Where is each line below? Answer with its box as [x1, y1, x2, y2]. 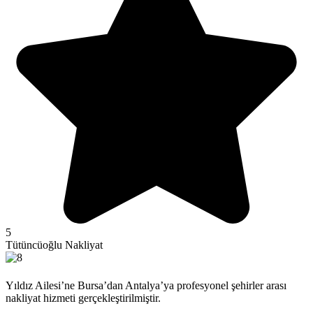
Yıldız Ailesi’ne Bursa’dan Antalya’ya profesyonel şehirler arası [6, 279, 286, 292]
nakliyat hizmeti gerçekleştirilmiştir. [6, 292, 161, 305]
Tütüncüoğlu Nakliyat [6, 238, 103, 251]
